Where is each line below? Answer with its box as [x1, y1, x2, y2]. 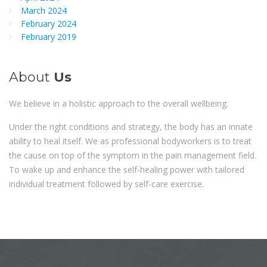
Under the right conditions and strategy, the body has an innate [9, 120, 253, 132]
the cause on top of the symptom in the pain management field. [9, 149, 256, 161]
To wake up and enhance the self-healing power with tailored [9, 163, 244, 175]
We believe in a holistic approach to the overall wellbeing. [9, 97, 228, 109]
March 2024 [21, 4, 67, 16]
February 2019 [21, 30, 76, 42]
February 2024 [21, 17, 76, 29]
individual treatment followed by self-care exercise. [9, 178, 204, 190]
